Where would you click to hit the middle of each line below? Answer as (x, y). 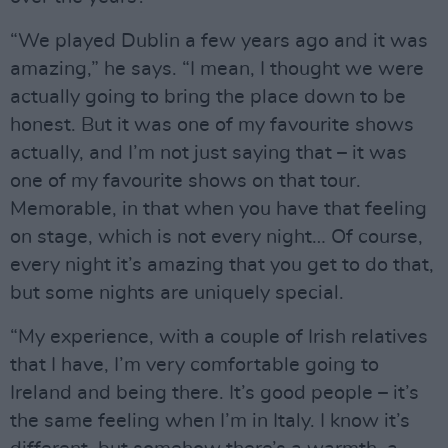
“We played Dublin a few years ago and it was (219, 40)
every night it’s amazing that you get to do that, (222, 264)
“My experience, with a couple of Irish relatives (219, 336)
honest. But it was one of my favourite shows (212, 124)
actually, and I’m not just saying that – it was (208, 152)
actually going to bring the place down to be (208, 96)
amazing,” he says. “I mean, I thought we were (217, 68)
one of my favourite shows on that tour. (185, 180)
